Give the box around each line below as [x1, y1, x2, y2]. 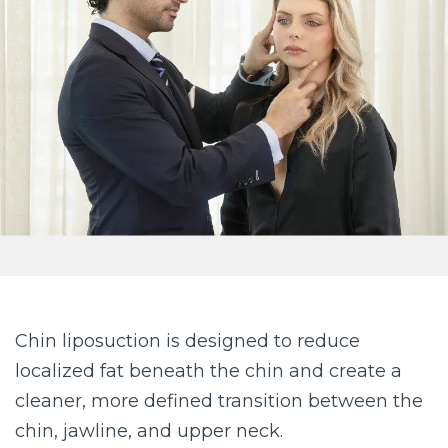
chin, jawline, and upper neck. [15, 419, 283, 442]
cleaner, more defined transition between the [15, 389, 423, 412]
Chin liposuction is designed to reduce [15, 329, 360, 352]
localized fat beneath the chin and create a [15, 359, 402, 382]
